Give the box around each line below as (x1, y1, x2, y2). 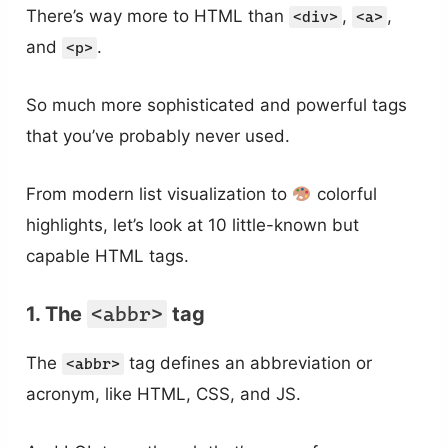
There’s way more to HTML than (26, 6, 290, 27)
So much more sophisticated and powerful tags (26, 95, 408, 116)
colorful (311, 184, 377, 205)
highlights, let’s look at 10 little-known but (26, 215, 360, 236)
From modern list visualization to (26, 184, 293, 205)
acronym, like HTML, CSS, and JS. (26, 383, 302, 404)
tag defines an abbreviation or (124, 352, 373, 373)
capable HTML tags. (26, 246, 190, 267)
